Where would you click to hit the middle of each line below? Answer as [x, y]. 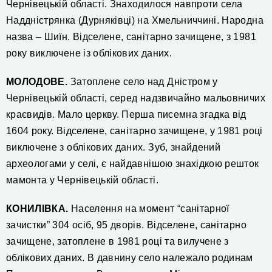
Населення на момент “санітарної [149, 209]
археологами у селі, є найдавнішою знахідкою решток [133, 164]
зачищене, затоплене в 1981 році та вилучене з [117, 242]
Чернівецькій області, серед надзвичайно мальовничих [136, 98]
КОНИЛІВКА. [37, 209]
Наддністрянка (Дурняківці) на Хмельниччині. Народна [135, 21]
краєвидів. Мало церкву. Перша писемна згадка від [126, 115]
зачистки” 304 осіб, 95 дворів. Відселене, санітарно [126, 225]
